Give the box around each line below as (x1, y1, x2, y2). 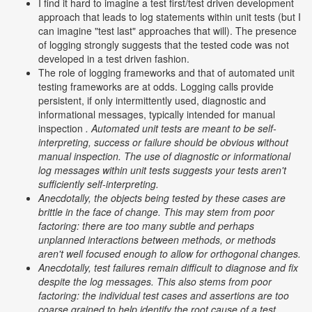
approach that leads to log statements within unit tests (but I (38, 10, 301, 24)
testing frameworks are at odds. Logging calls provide (38, 79, 274, 93)
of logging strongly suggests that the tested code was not (38, 38, 289, 52)
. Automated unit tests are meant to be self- (86, 121, 276, 135)
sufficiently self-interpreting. (38, 177, 159, 191)
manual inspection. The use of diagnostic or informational (38, 149, 290, 163)
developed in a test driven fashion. (38, 52, 189, 65)
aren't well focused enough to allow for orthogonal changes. (38, 247, 301, 260)
